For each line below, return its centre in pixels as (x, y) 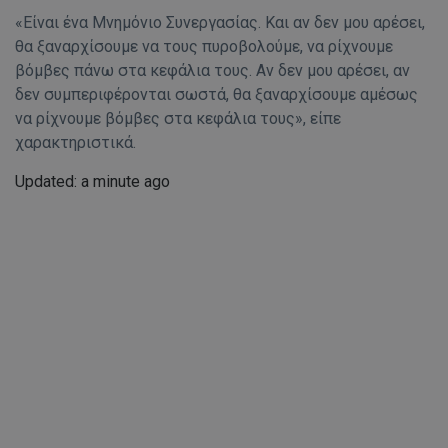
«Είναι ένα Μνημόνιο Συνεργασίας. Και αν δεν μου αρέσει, (220, 23)
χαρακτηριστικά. (75, 143)
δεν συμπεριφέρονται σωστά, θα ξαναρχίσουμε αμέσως (216, 95)
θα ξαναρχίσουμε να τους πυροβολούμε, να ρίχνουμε (204, 47)
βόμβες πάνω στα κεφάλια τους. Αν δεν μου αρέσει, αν (212, 71)
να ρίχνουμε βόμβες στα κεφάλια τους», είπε (178, 119)
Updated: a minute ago (92, 182)
